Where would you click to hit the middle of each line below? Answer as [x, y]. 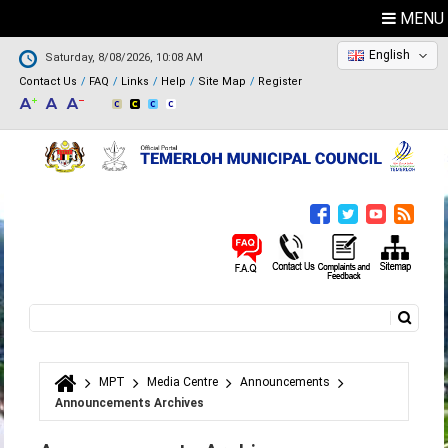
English [389, 55]
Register [280, 82]
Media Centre [183, 382]
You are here [97, 393]
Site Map [222, 82]
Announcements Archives [130, 403]
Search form [86, 335]
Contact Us [48, 82]
